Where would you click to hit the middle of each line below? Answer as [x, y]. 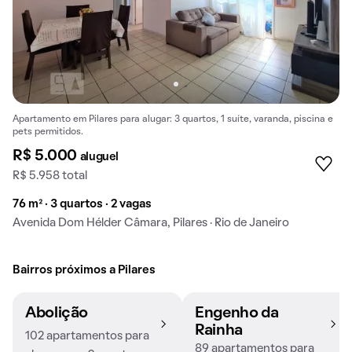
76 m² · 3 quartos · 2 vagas [82, 205]
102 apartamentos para [87, 337]
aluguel [99, 158]
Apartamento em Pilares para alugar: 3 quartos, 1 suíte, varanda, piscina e [173, 120]
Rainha [219, 331]
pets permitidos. [48, 132]
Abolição [57, 314]
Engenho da [237, 314]
